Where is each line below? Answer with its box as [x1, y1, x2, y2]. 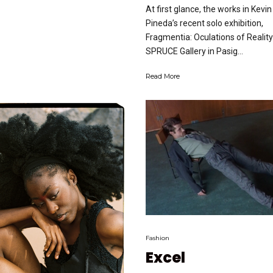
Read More [146, 71, 180, 80]
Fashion [146, 234, 169, 243]
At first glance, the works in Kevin [146, 4, 272, 14]
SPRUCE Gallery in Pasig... [146, 46, 243, 56]
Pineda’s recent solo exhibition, [146, 18, 263, 28]
